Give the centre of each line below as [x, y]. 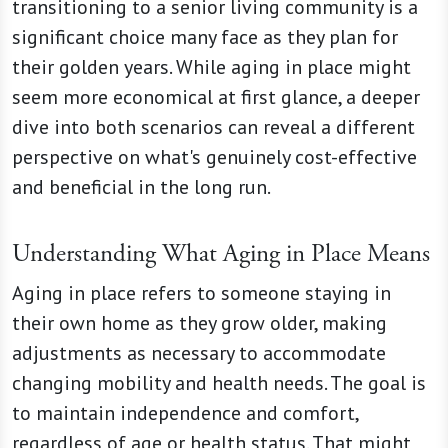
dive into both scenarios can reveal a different [213, 127]
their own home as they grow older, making [199, 323]
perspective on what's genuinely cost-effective [214, 157]
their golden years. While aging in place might [211, 67]
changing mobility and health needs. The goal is [219, 383]
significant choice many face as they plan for [205, 37]
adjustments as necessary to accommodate [199, 353]
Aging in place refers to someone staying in [201, 293]
